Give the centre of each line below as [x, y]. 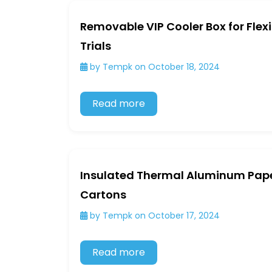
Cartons [103, 195]
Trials [96, 46]
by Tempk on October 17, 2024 [154, 216]
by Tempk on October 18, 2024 [154, 67]
